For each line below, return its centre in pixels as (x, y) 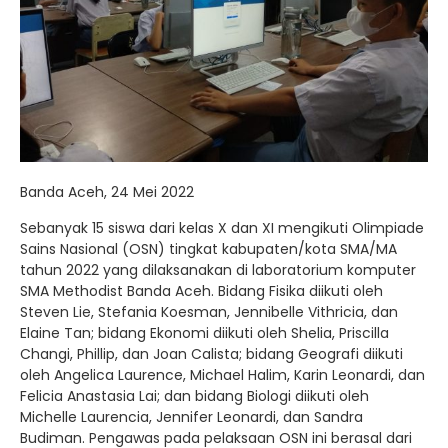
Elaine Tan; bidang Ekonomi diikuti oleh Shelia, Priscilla (204, 333)
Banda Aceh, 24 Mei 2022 (107, 192)
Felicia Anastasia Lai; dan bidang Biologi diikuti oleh (194, 396)
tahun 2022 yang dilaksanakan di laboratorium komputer (218, 270)
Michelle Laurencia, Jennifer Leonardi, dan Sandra (191, 417)
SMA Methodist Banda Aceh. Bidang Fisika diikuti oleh (201, 291)
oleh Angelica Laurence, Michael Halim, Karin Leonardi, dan (222, 375)
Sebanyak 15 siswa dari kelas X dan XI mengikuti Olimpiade (222, 228)
